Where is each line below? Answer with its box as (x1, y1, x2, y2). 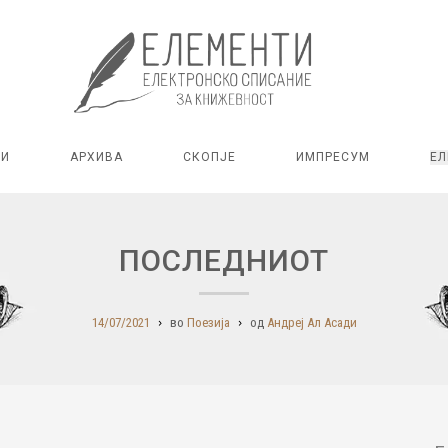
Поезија (186, 315, 230, 331)
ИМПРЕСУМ (295, 150, 370, 165)
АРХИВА (69, 150, 123, 165)
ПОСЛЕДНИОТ (119, 243, 329, 279)
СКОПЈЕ (182, 150, 236, 165)
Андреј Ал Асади (266, 315, 357, 331)
